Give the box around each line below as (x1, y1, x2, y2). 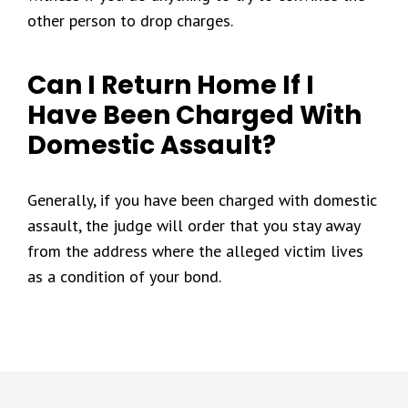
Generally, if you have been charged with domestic (27, 189, 377, 210)
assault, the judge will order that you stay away (27, 215, 360, 236)
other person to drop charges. (27, 10, 233, 31)
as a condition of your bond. (27, 266, 221, 287)
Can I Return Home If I (27, 67, 314, 103)
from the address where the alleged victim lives (27, 240, 363, 261)
